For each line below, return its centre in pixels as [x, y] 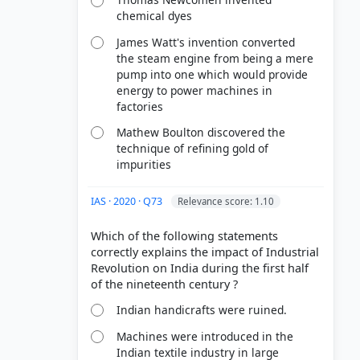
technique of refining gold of [193, 149]
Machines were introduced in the [205, 336]
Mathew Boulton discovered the [201, 133]
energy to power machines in [195, 90]
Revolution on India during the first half [200, 268]
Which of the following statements [184, 235]
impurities [144, 165]
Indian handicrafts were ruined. [202, 310]
